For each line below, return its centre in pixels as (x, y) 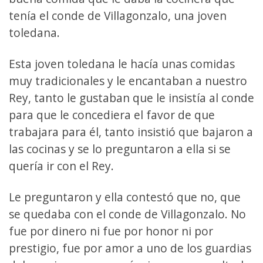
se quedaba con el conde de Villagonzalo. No (127, 214)
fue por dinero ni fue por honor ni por (111, 231)
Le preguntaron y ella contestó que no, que (125, 197)
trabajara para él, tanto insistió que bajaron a (131, 131)
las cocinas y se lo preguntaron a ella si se (120, 149)
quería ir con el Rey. (61, 166)
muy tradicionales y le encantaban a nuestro (128, 80)
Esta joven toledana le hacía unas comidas (122, 63)
